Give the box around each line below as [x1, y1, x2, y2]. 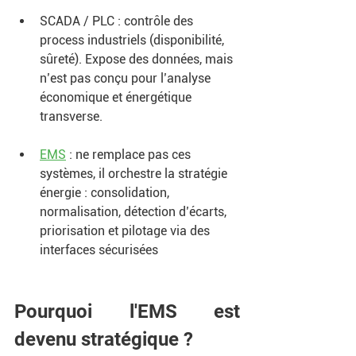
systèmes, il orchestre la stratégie [40, 165, 230, 181]
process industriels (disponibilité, [40, 32, 227, 48]
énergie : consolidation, [40, 184, 172, 200]
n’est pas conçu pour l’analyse [40, 70, 214, 86]
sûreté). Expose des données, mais [40, 51, 236, 67]
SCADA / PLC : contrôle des [40, 13, 196, 29]
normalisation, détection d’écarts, [40, 203, 230, 219]
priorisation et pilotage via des [40, 222, 213, 238]
